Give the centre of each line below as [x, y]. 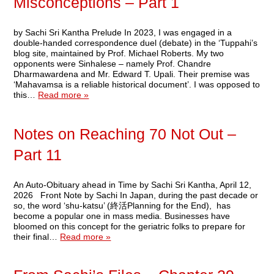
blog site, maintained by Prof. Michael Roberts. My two [119, 54]
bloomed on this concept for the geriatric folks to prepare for [130, 226]
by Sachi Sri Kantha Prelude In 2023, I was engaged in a [123, 33]
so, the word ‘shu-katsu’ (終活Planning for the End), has [122, 205]
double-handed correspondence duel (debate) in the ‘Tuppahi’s [136, 43]
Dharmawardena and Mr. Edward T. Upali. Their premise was [132, 74]
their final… [37, 236]
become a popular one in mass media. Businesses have [122, 216]
